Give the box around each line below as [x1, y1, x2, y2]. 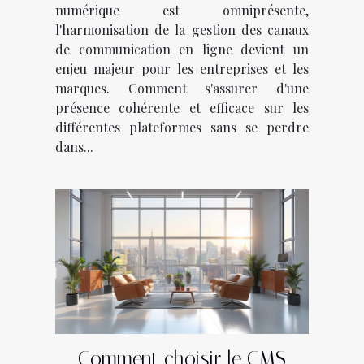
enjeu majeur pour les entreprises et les [55, 59, 309, 77]
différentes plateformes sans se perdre [55, 118, 309, 136]
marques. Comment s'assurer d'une [55, 79, 309, 97]
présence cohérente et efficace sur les [55, 98, 309, 116]
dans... [55, 137, 93, 155]
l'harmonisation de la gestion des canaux [55, 20, 309, 38]
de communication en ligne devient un [55, 40, 309, 58]
